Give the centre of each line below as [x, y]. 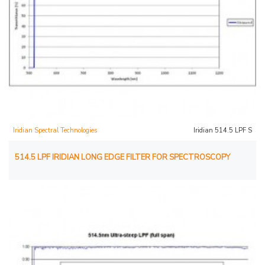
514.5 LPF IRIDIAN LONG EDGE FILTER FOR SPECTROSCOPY [122, 157]
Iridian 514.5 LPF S [222, 130]
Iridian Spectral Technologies [55, 130]
